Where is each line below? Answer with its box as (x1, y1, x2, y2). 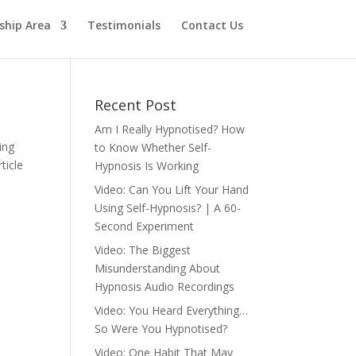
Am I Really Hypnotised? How (95, 122, 246, 137)
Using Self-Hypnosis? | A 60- (95, 200, 242, 215)
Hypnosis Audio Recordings (95, 279, 235, 294)
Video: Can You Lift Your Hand (95, 182, 250, 197)
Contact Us (181, 17, 243, 33)
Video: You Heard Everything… (95, 303, 249, 318)
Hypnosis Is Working (95, 158, 199, 173)
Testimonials (87, 17, 161, 33)
